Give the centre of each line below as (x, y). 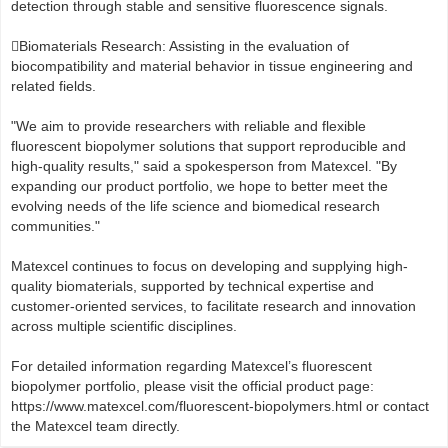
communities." (55, 226)
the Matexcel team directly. (95, 426)
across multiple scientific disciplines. (124, 326)
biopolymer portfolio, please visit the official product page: (192, 386)
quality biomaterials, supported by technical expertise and (192, 286)
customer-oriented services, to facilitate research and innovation (213, 306)
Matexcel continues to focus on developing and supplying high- (209, 266)
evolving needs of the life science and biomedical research (195, 206)
